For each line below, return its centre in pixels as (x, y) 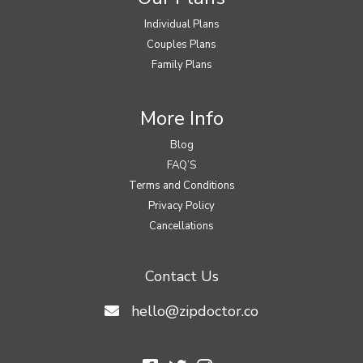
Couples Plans (181, 45)
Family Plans (181, 65)
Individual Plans (181, 25)
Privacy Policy (181, 206)
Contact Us (181, 277)
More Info (181, 119)
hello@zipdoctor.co (195, 312)
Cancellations (181, 226)
